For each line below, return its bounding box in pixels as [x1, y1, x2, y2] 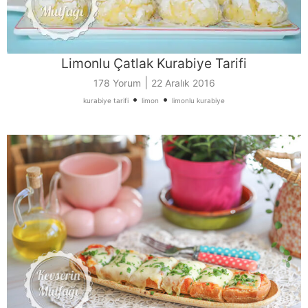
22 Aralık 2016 [151, 76, 215, 89]
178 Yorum [93, 76, 141, 89]
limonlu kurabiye [172, 96, 225, 104]
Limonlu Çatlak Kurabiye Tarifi [61, 54, 247, 71]
